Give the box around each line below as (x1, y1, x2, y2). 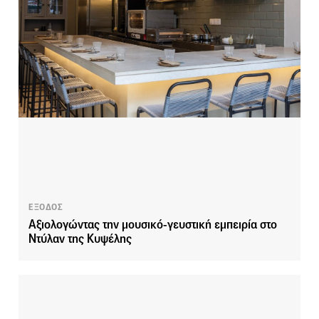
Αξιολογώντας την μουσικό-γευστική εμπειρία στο (28, 217, 277, 233)
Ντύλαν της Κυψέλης (28, 231, 132, 247)
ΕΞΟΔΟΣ (28, 202, 63, 214)
